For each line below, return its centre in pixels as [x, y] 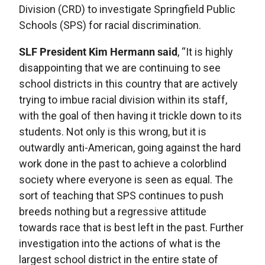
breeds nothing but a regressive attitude [113, 211]
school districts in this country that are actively [128, 84]
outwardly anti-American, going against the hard [130, 148]
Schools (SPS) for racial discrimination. [110, 25]
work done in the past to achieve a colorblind [123, 164]
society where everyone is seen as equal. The [126, 180]
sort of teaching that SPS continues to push [121, 195]
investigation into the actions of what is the [120, 243]
